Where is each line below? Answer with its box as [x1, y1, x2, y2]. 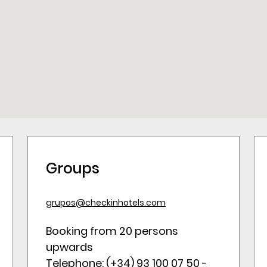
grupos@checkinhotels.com [46, 197, 166, 209]
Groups [46, 159, 100, 178]
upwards [46, 240, 93, 254]
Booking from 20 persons [46, 223, 178, 238]
